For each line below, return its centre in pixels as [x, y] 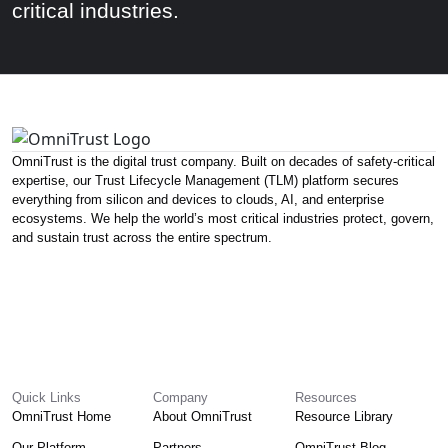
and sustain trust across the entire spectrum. [142, 237]
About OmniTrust [203, 416]
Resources [325, 397]
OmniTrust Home [61, 416]
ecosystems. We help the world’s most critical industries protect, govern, [223, 218]
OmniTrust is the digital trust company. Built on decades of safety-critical [223, 161]
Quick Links [46, 397]
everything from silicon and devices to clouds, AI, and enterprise [198, 199]
